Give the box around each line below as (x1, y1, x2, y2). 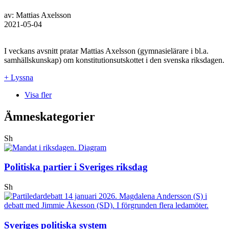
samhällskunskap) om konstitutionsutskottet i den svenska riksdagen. (4, 55, 224, 64)
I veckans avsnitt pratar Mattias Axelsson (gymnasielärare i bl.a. (4, 46, 209, 55)
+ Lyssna (4, 73, 33, 82)
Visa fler (25, 90, 52, 99)
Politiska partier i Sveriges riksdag (4, 162, 148, 173)
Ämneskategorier (4, 109, 95, 123)
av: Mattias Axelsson (4, 10, 71, 19)
